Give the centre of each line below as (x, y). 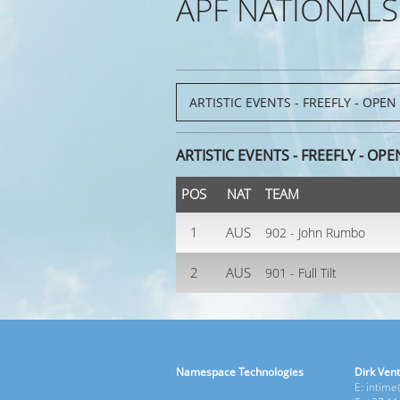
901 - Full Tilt (301, 273)
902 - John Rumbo (315, 233)
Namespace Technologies (240, 372)
